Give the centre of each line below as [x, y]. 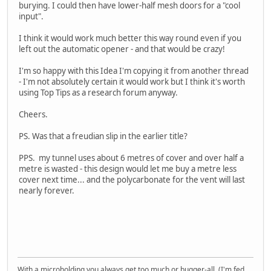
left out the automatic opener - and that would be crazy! [122, 49]
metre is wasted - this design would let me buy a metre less [128, 168]
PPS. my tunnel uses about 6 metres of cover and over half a [131, 158]
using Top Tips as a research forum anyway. [98, 92]
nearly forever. [47, 190]
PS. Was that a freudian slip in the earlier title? [103, 136]
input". [31, 16]
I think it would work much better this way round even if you [130, 38]
